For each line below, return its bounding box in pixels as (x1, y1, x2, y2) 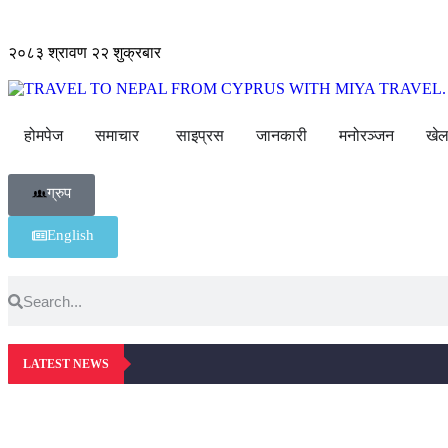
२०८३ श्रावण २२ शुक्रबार (8, 44, 161, 61)
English (47, 227, 94, 243)
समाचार (95, 127, 139, 144)
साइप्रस (176, 127, 224, 144)
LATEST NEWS (23, 357, 109, 371)
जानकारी (256, 127, 307, 144)
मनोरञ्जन (339, 127, 394, 144)
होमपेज (24, 127, 63, 144)
